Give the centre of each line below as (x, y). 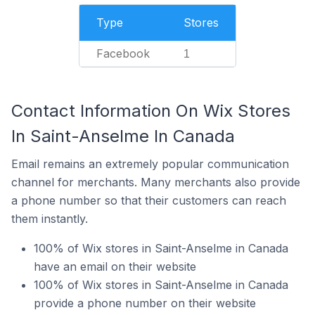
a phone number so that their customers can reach (149, 200)
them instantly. (50, 219)
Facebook (123, 53)
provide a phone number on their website (145, 303)
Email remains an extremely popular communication (150, 164)
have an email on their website (115, 266)
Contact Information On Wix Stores (151, 111)
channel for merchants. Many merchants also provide (156, 182)
